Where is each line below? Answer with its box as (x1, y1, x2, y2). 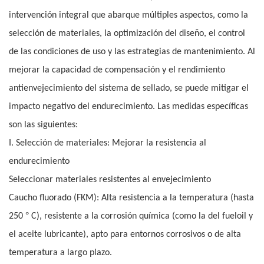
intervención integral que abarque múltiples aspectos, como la (9, 11, 248, 21)
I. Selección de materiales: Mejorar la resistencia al (9, 138, 206, 148)
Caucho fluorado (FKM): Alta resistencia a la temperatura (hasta (9, 193, 254, 203)
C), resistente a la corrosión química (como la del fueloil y (31, 212, 253, 222)
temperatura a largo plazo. (9, 248, 112, 258)
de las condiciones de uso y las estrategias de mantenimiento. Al (9, 47, 255, 57)
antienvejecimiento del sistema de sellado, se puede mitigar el (9, 84, 249, 94)
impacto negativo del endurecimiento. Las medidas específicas (9, 102, 248, 112)
